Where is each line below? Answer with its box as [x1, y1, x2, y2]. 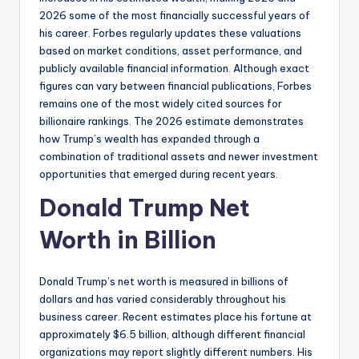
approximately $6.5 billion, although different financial [39, 327, 305, 341]
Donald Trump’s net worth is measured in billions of [39, 274, 288, 288]
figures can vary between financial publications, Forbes [39, 79, 312, 92]
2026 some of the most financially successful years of [39, 8, 310, 22]
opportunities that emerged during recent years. [39, 167, 278, 180]
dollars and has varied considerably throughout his [39, 292, 286, 305]
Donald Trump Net [39, 192, 250, 223]
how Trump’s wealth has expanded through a [39, 131, 260, 145]
